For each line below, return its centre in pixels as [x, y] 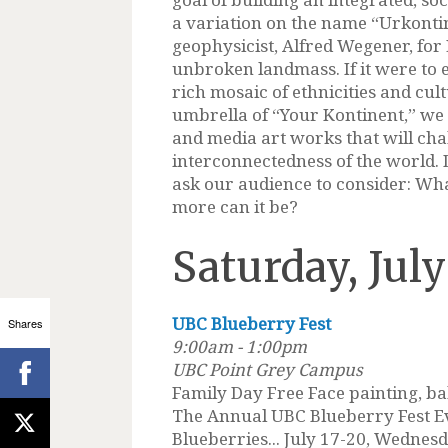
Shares [25, 322]
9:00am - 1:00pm [239, 346]
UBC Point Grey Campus [267, 369]
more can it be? [235, 206]
